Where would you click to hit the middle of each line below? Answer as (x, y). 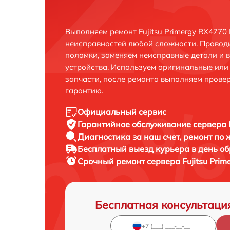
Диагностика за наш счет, (130, 137)
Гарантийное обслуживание (135, 124)
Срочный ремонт (112, 161)
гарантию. (84, 91)
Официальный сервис (122, 112)
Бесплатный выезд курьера (135, 149)
